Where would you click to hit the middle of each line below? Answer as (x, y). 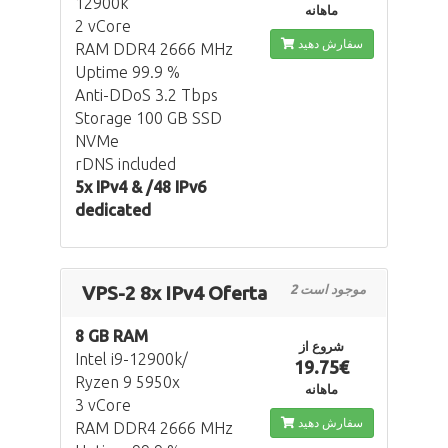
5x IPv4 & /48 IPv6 (140, 187)
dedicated (113, 210)
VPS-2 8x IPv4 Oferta (174, 293)
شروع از (322, 346)
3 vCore (103, 405)
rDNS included (125, 164)
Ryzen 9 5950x (127, 382)
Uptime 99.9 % (127, 72)
